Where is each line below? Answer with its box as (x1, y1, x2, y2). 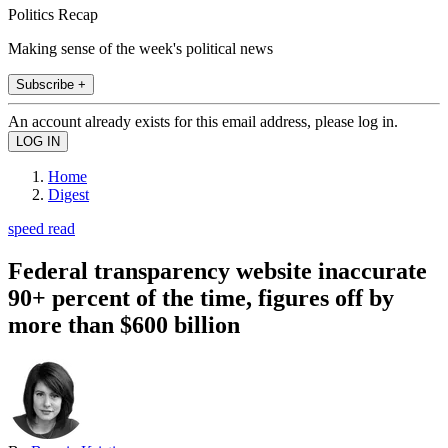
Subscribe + (16, 76, 86, 92)
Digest (48, 185, 89, 203)
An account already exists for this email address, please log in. (8, 112, 398, 130)
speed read (8, 219, 75, 237)
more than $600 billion (8, 311, 240, 338)
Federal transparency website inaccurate (8, 257, 427, 284)
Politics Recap (8, 5, 98, 23)
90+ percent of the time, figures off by (8, 284, 394, 311)
